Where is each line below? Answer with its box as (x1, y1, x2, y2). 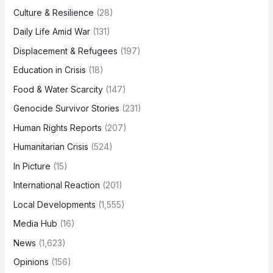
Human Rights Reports (13, 122, 102, 133)
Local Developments (13, 199, 96, 210)
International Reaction (13, 180, 100, 191)
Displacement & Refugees (13, 45, 118, 56)
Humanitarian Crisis (13, 141, 88, 152)
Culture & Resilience (13, 7, 94, 18)
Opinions (13, 257, 49, 268)
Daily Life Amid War (13, 26, 90, 37)
